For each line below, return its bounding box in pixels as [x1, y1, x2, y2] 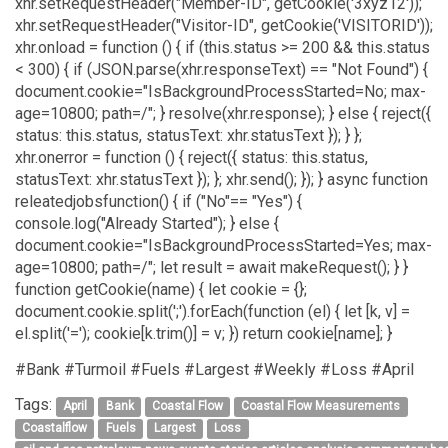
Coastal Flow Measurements [241, 399, 401, 414]
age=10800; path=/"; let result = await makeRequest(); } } [15, 258, 408, 278]
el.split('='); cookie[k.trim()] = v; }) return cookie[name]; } [15, 324, 392, 344]
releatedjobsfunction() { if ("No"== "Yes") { [15, 192, 302, 212]
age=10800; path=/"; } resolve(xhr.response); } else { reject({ [15, 104, 431, 124]
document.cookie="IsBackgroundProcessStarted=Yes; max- [15, 236, 432, 256]
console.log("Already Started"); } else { [15, 214, 279, 234]
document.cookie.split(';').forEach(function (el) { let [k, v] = [15, 302, 410, 322]
